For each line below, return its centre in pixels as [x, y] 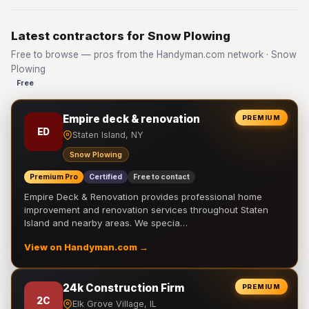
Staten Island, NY [108, 135]
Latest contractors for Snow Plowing [121, 36]
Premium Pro [54, 177]
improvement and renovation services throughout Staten [146, 210]
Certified [106, 177]
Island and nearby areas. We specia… [106, 223]
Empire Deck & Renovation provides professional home [143, 197]
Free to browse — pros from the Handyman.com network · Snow [154, 54]
